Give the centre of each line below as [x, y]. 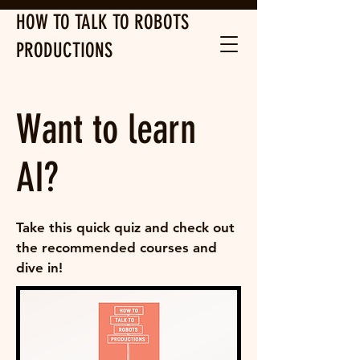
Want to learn [106, 129]
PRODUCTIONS [64, 50]
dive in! [41, 268]
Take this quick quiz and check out [125, 227]
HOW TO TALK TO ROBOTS [102, 22]
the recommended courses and [117, 247]
